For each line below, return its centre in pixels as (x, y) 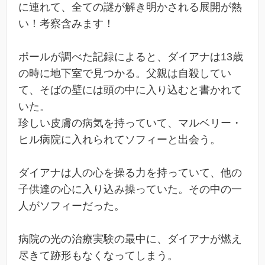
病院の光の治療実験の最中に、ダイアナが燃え (130, 239)
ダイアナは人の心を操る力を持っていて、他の (130, 173)
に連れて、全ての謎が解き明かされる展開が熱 (130, 7)
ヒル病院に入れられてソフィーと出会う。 (119, 140)
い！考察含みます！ (66, 24)
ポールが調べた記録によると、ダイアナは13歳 (131, 57)
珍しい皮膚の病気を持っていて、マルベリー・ (130, 123)
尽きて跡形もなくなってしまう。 (98, 256)
